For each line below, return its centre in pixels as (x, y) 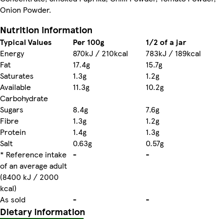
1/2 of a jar (166, 42)
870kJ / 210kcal (100, 53)
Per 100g (88, 42)
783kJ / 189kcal (173, 53)
